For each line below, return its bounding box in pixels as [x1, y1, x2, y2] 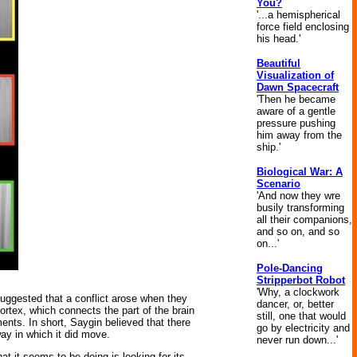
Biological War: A [257, 166, 343, 178]
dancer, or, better [257, 298, 334, 310]
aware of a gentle [257, 105, 335, 117]
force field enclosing [257, 21, 349, 33]
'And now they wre [257, 190, 340, 202]
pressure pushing [257, 117, 335, 129]
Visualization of [257, 69, 334, 81]
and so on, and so [257, 226, 339, 237]
